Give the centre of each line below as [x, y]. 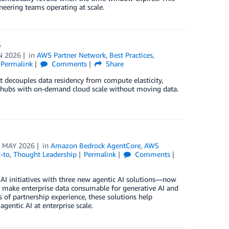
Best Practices [131, 55]
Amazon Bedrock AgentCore [96, 146]
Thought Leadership [45, 154]
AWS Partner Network [72, 55]
